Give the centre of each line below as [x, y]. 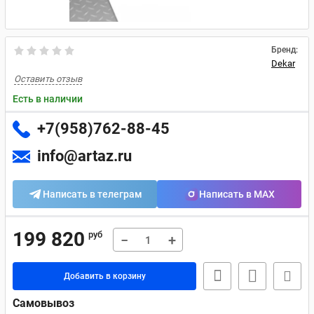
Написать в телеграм [93, 194]
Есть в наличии [48, 99]
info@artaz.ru [84, 156]
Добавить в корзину [104, 276]
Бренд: [285, 50]
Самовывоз [43, 303]
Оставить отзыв [48, 79]
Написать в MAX [237, 194]
